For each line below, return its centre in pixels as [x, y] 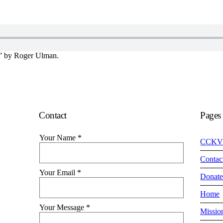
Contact [53, 115]
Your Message [62, 207]
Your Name [58, 138]
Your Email [58, 172]
